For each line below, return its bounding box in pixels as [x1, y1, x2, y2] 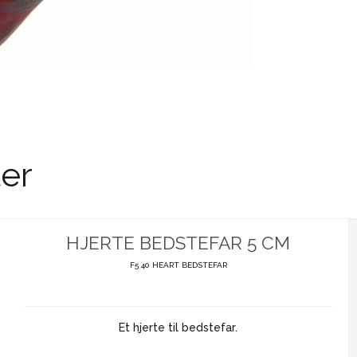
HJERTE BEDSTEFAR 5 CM [66, 232, 291, 253]
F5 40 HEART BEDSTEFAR [129, 261, 227, 270]
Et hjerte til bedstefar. [119, 321, 238, 335]
